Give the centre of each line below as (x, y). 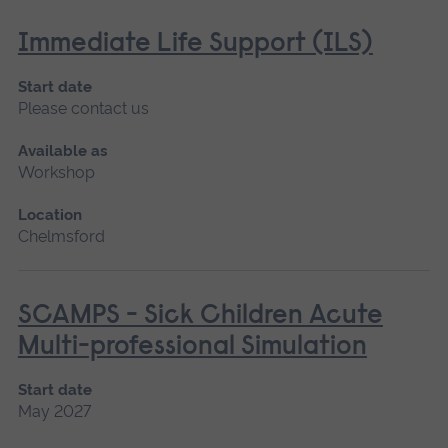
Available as (62, 150)
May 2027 (54, 411)
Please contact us (83, 108)
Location (49, 214)
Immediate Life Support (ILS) (195, 44)
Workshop (56, 172)
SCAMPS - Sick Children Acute (200, 316)
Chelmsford (61, 236)
